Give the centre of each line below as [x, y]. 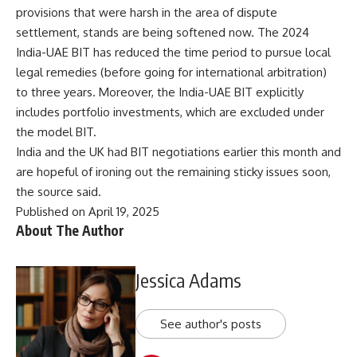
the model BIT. [56, 131]
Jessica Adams [188, 280]
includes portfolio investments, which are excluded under [170, 112]
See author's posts [211, 324]
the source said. [59, 191]
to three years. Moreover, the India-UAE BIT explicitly [160, 92]
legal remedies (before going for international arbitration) [171, 72]
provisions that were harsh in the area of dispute [147, 12]
